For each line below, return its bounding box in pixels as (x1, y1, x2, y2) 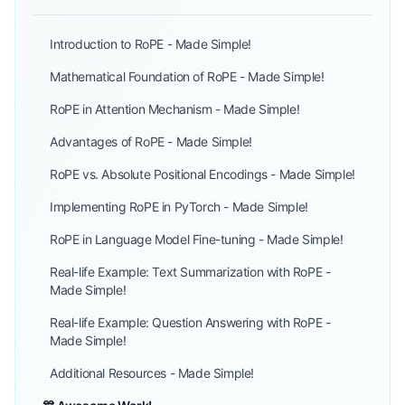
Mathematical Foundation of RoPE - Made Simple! (50, 69, 325, 84)
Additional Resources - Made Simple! (50, 365, 254, 381)
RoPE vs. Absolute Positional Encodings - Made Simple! (50, 166, 355, 182)
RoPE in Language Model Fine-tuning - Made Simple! (50, 231, 344, 247)
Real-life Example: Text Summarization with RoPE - (50, 264, 331, 279)
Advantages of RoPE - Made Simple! (50, 134, 252, 149)
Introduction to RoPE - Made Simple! (50, 36, 251, 52)
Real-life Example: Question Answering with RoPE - (50, 315, 331, 330)
